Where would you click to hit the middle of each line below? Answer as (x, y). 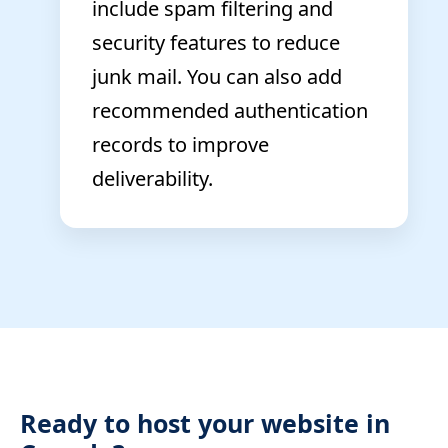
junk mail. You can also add (217, 76)
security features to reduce (216, 42)
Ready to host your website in (205, 422)
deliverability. (152, 178)
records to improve (180, 144)
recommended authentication (230, 110)
